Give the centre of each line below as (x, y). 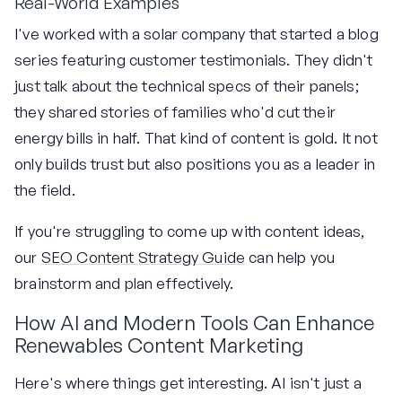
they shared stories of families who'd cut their (175, 112)
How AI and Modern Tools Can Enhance (194, 323)
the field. (45, 190)
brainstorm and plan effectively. (124, 284)
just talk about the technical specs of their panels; (187, 86)
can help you (290, 258)
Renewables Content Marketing (159, 345)
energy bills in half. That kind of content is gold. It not (196, 138)
